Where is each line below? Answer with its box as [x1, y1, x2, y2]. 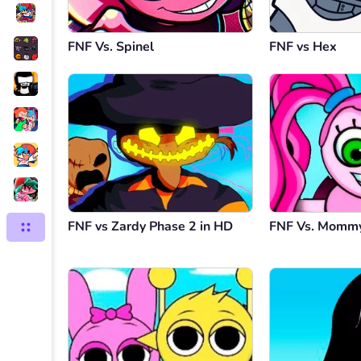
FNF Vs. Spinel [68, 38, 154, 56]
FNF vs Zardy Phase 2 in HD [68, 218, 233, 236]
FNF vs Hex [269, 38, 337, 56]
